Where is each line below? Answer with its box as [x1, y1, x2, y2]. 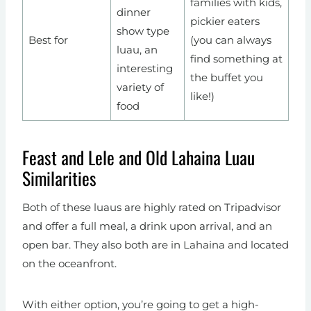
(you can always [190, 33, 271, 47]
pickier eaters [190, 15, 260, 28]
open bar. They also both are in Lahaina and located [22, 238, 289, 252]
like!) [190, 90, 215, 103]
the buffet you [190, 71, 263, 85]
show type [116, 24, 169, 38]
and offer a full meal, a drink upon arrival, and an [22, 219, 272, 233]
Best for [28, 33, 68, 47]
